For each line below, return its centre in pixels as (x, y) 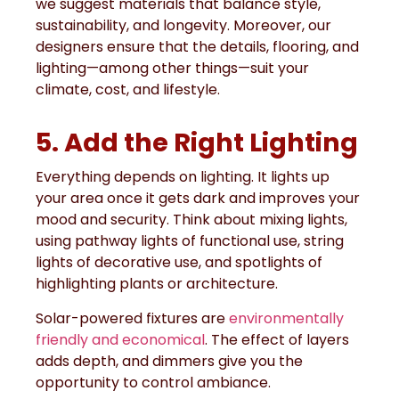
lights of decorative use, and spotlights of (179, 263)
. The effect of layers (277, 339)
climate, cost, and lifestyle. (128, 90)
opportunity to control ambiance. (153, 382)
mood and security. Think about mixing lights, (191, 220)
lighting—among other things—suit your (172, 69)
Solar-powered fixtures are (132, 318)
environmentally (286, 318)
